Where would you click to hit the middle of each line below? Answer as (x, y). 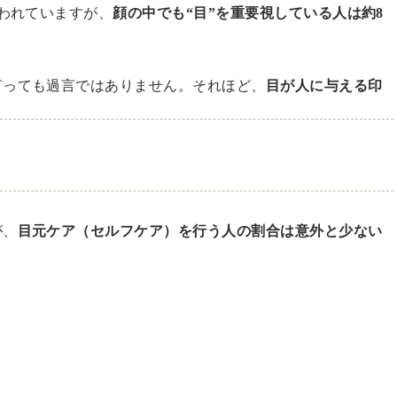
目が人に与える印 (324, 86)
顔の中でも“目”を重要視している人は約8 (248, 13)
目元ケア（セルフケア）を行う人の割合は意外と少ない (200, 231)
